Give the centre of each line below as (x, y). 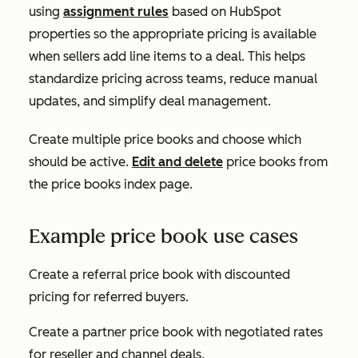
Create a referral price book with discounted (159, 274)
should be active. (80, 162)
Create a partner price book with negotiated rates (176, 332)
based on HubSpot (225, 12)
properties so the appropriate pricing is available (173, 34)
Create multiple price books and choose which (165, 139)
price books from (276, 162)
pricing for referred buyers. (109, 297)
